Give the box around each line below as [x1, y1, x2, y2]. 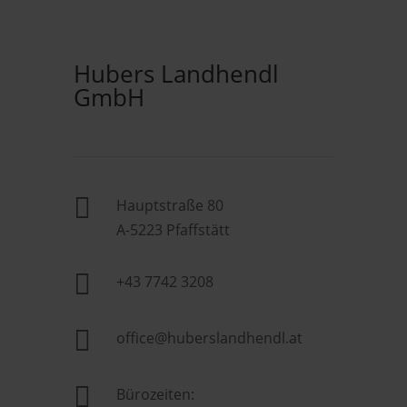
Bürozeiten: [115, 384, 194, 404]
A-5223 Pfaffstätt [115, 220, 230, 240]
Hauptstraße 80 [115, 195, 223, 215]
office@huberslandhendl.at [115, 328, 303, 348]
